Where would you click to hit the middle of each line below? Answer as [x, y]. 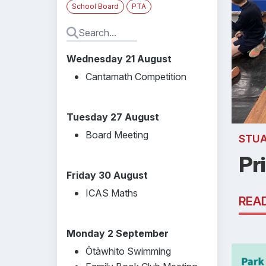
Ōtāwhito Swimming [128, 251]
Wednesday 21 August [119, 59]
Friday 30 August [107, 175]
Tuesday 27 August [113, 117]
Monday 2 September [118, 233]
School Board [95, 6]
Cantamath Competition [136, 77]
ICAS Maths [112, 193]
